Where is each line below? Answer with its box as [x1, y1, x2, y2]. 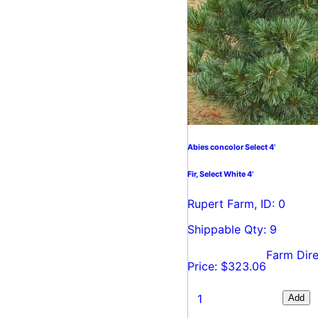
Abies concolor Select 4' [187, 142, 275, 152]
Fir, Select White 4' [187, 169, 253, 179]
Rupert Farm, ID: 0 [187, 196, 285, 211]
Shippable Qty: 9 [187, 221, 277, 236]
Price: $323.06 [187, 258, 266, 273]
